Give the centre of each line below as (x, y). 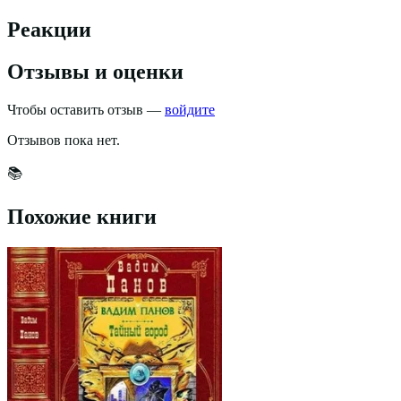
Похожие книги (82, 216)
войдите (190, 109)
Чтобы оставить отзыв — (86, 109)
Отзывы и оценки (95, 71)
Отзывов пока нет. (64, 140)
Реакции (49, 30)
